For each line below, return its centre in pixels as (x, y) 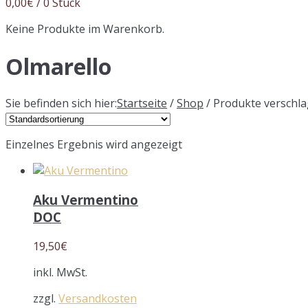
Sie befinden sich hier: (61, 103)
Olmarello (58, 66)
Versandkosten (98, 298)
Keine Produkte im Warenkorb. (85, 29)
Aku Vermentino (86, 200)
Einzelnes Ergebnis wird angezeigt (94, 145)
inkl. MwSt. (60, 272)
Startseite (142, 103)
